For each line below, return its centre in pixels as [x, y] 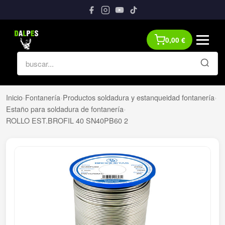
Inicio [14, 97]
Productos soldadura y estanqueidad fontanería [139, 97]
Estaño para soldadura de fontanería [65, 109]
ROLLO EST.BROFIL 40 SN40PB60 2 [67, 121]
